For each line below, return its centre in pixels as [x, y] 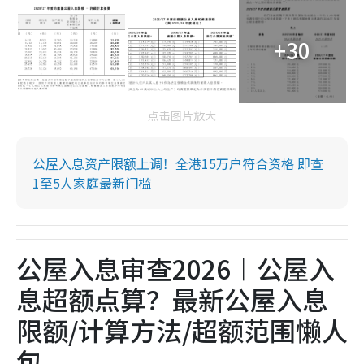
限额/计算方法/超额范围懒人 [182, 330]
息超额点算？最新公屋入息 [172, 299]
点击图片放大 [182, 116]
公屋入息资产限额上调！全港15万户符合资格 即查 [178, 164]
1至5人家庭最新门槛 [92, 183]
